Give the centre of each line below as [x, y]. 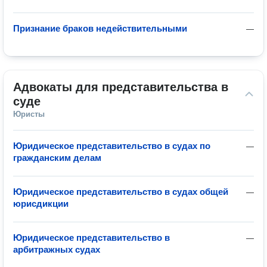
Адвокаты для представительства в [121, 87]
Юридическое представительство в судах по [112, 146]
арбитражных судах [57, 249]
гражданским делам [57, 158]
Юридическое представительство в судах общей [121, 192]
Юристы [29, 114]
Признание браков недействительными [100, 28]
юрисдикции [41, 204]
